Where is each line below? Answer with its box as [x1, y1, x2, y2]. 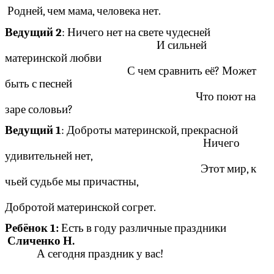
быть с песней [5, 76, 268, 91]
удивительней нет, [5, 149, 268, 163]
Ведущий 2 [5, 25, 62, 39]
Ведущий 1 [5, 123, 61, 137]
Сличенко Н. [7, 234, 265, 248]
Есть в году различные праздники [59, 221, 236, 235]
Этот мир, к [5, 161, 256, 176]
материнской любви [5, 51, 268, 65]
